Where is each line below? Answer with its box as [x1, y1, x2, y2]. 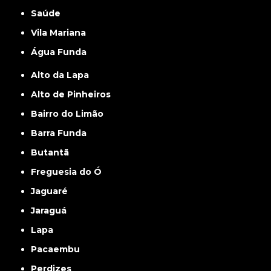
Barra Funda [38, 128, 87, 139]
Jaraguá [35, 205, 67, 217]
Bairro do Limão [38, 108, 104, 120]
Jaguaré [35, 186, 68, 197]
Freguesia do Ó [36, 166, 102, 178]
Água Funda [38, 47, 87, 58]
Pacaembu [37, 244, 80, 255]
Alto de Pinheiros [38, 89, 111, 100]
